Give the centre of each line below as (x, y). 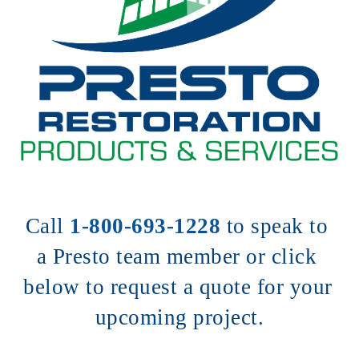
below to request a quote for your (178, 287)
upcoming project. (179, 317)
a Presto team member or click (176, 256)
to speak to (277, 226)
